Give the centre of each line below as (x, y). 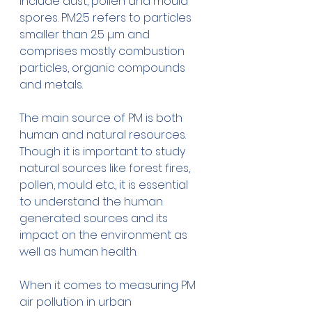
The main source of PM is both (102, 118)
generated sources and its (95, 219)
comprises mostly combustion (103, 52)
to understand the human (93, 202)
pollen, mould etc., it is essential (105, 185)
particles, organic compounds (104, 68)
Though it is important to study (104, 152)
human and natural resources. (104, 135)
